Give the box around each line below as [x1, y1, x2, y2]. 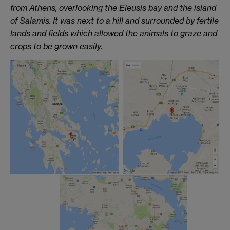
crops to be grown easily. [10, 41, 102, 52]
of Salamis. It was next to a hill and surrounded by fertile [10, 15, 219, 26]
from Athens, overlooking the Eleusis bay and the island [10, 3, 216, 13]
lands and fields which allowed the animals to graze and [10, 28, 217, 39]
